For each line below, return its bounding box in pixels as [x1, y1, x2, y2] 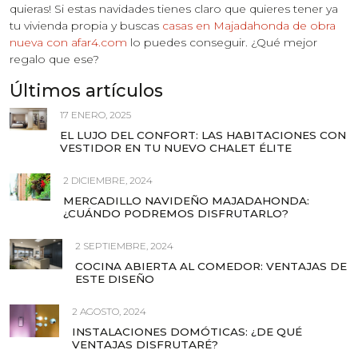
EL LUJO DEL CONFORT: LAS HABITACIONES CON [60, 128, 347, 141]
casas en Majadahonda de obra [162, 18, 336, 33]
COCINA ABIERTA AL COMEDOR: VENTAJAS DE [74, 259, 347, 272]
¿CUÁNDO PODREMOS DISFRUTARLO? [63, 206, 289, 220]
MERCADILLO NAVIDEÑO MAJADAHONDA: [63, 193, 310, 207]
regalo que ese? [10, 51, 99, 66]
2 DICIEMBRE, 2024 [63, 173, 153, 186]
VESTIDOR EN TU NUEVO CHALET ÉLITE [60, 141, 292, 154]
